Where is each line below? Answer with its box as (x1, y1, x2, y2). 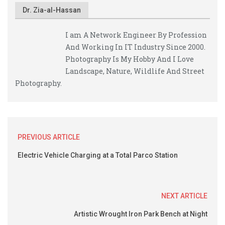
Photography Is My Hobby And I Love (65, 54, 194, 64)
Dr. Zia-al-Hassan (23, 6, 81, 14)
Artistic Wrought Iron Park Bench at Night (74, 210, 207, 218)
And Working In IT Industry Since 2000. (65, 42, 205, 52)
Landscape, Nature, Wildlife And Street (65, 66, 204, 76)
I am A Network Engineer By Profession (65, 30, 207, 40)
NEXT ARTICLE (161, 192, 207, 200)
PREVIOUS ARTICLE (18, 133, 80, 141)
